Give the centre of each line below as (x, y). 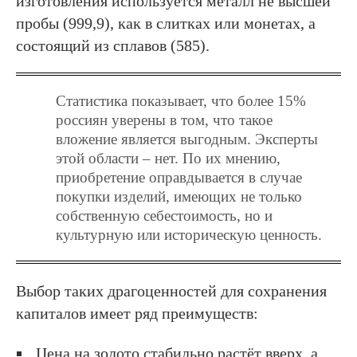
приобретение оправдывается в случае (179, 177)
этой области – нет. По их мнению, (168, 158)
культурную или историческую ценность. (189, 234)
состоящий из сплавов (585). (113, 45)
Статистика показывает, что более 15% (181, 100)
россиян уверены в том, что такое (164, 120)
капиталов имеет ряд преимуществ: (137, 313)
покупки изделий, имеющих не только (179, 196)
